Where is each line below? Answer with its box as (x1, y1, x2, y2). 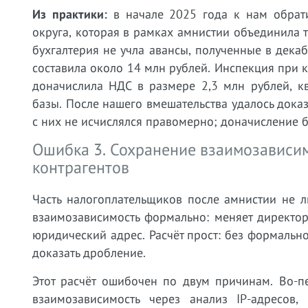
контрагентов (32, 157, 129, 178)
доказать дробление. (32, 245, 146, 261)
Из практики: (32, 6, 107, 22)
